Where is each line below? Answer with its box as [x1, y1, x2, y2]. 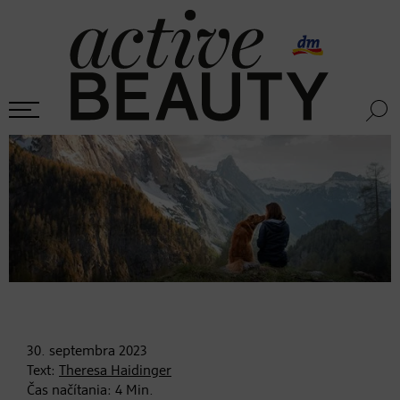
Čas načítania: [27, 383, 115, 398]
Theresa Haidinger [59, 363, 171, 379]
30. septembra [27, 344, 115, 359]
